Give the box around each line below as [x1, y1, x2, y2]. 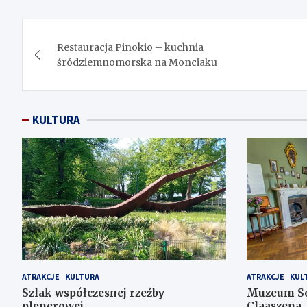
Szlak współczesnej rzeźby [22, 286, 164, 299]
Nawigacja [21, 18, 131, 46]
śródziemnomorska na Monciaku [57, 56, 217, 69]
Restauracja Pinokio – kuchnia [57, 41, 204, 54]
